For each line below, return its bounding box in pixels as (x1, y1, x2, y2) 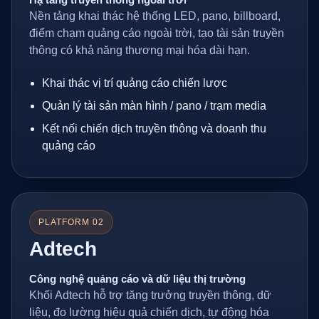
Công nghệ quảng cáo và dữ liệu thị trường (29, 273, 246, 285)
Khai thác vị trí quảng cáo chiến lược (42, 77, 227, 89)
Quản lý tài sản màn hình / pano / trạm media (42, 100, 266, 112)
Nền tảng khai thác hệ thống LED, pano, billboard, (29, 10, 281, 22)
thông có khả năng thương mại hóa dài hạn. (29, 44, 250, 56)
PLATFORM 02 (38, 217, 104, 227)
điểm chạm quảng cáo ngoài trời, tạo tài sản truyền (29, 27, 284, 39)
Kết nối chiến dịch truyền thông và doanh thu (42, 122, 266, 135)
